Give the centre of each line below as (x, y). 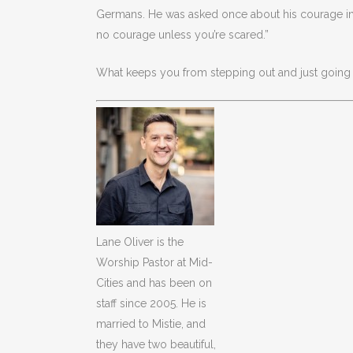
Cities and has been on (154, 282)
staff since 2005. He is (151, 303)
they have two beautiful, (156, 344)
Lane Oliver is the (140, 242)
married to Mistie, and (151, 323)
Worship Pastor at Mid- (154, 262)
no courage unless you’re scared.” (182, 34)
